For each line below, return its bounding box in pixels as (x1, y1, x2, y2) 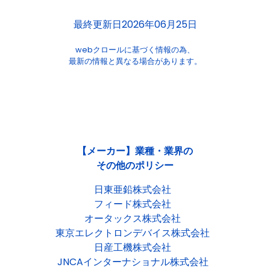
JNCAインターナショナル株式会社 (57, 255, 209, 269)
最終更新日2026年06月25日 (73, 17, 197, 31)
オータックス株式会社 (84, 212, 181, 225)
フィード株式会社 (94, 197, 171, 211)
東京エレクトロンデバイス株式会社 (55, 226, 210, 240)
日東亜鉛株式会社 (94, 183, 171, 196)
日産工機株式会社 (94, 240, 171, 254)
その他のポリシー (96, 159, 174, 172)
